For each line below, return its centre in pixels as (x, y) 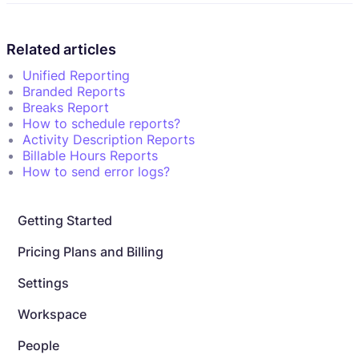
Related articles (61, 49)
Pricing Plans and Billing (91, 251)
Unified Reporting (76, 75)
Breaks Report (66, 107)
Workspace (52, 314)
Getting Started (65, 220)
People (38, 345)
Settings (43, 282)
